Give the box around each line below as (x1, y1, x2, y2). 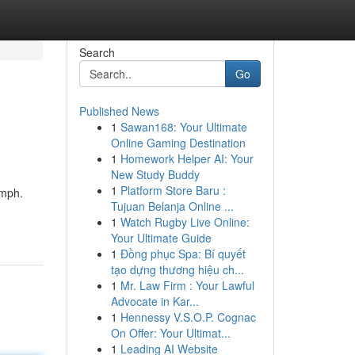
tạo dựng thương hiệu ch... (110, 261, 244, 277)
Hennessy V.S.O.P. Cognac (120, 309, 256, 325)
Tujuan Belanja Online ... (110, 198, 234, 214)
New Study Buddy (110, 166, 200, 182)
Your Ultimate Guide (110, 230, 212, 246)
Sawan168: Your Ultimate (120, 119, 247, 135)
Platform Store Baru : (120, 182, 226, 198)
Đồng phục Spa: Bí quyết (120, 246, 246, 261)
